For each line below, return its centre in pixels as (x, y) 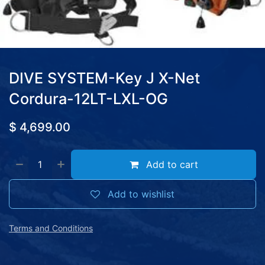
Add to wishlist (141, 194)
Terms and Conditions (51, 228)
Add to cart (170, 164)
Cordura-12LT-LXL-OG (88, 98)
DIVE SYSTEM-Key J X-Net (104, 78)
